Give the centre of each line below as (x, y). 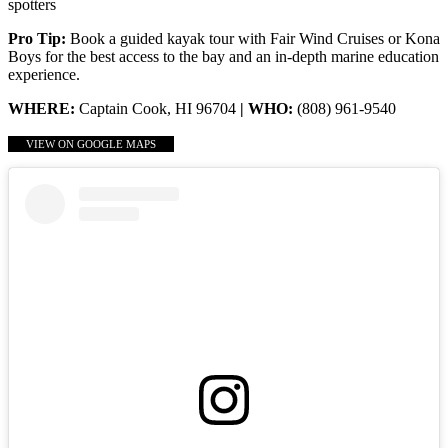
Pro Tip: (37, 38)
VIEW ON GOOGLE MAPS (91, 143)
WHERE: (43, 108)
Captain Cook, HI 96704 (159, 108)
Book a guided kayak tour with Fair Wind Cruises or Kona (253, 38)
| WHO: (268, 108)
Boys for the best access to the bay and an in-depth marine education (223, 56)
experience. (44, 74)
